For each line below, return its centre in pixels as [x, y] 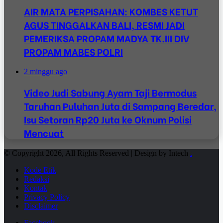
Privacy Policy [47, 197]
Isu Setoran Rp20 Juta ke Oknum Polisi [108, 119]
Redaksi [37, 179]
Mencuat [44, 133]
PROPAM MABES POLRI [73, 51]
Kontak [36, 188]
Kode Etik [40, 170]
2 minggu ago [46, 72]
